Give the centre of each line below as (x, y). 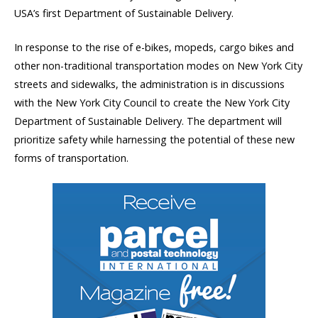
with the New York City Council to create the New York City (152, 102)
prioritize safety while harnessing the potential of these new (154, 139)
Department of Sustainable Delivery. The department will (148, 121)
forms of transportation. (71, 158)
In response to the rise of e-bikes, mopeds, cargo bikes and (154, 47)
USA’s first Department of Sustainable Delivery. (124, 13)
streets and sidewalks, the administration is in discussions (149, 84)
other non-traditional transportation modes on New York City (158, 65)
